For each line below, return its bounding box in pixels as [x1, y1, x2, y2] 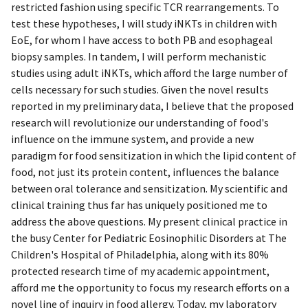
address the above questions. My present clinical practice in [11, 214, 287, 228]
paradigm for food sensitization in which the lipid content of [11, 148, 296, 162]
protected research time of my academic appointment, [11, 263, 269, 278]
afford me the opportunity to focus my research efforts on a [11, 280, 289, 294]
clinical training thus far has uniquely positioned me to [11, 197, 267, 212]
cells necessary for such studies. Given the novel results [11, 82, 269, 96]
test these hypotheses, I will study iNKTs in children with [11, 16, 277, 30]
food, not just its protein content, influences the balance [11, 164, 279, 179]
